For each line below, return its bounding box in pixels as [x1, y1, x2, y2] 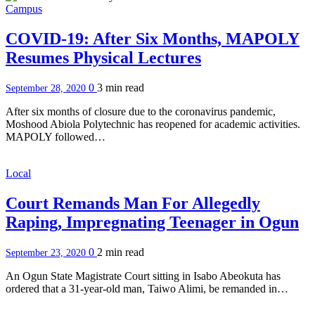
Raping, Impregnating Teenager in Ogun [6, 213, 299, 231]
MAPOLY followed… [6, 131, 105, 143]
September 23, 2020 [6, 247, 89, 258]
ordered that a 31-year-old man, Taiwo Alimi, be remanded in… [6, 282, 288, 295]
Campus [6, 3, 42, 15]
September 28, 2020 [6, 83, 89, 94]
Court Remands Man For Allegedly [6, 194, 260, 212]
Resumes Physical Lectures [6, 49, 201, 67]
